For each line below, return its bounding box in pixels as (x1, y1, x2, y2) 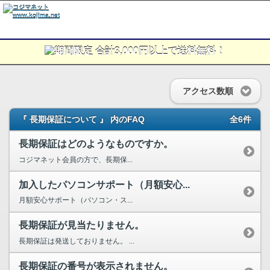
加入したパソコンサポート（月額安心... (19, 179, 190, 190)
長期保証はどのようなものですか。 (19, 139, 173, 149)
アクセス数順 (183, 86, 233, 96)
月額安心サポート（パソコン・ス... (19, 196, 133, 205)
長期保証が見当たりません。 (19, 220, 144, 231)
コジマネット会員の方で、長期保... (19, 155, 133, 164)
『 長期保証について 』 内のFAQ (19, 114, 145, 124)
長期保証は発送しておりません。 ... (19, 236, 134, 245)
